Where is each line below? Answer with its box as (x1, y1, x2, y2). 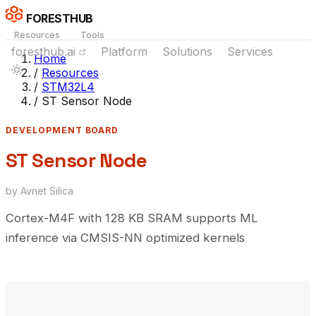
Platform (101, 44, 147, 59)
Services (227, 44, 273, 59)
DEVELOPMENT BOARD (6, 125, 119, 135)
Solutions (162, 44, 212, 59)
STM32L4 (42, 80, 95, 94)
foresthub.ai (11, 44, 79, 59)
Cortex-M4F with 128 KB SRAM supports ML (6, 210, 258, 225)
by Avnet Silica (6, 184, 73, 197)
